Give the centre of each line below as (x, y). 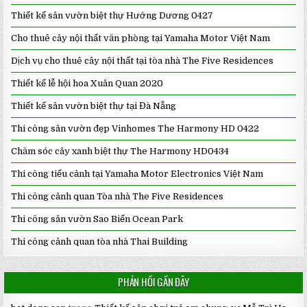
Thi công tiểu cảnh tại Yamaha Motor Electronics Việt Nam (137, 173)
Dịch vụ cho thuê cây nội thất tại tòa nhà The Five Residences (143, 60)
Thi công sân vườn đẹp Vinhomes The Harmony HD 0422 (135, 128)
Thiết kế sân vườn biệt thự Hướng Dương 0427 (112, 15)
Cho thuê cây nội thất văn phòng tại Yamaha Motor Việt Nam (141, 38)
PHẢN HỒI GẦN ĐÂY (153, 281)
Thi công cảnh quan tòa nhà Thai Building (100, 241)
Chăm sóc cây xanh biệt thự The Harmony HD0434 (120, 151)
